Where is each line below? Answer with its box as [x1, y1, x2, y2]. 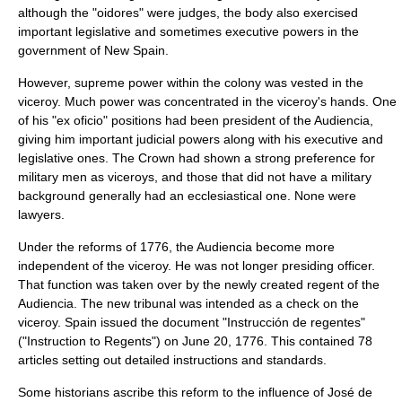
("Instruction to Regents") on [18, 334, 182, 348]
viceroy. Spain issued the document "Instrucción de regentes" [18, 315, 365, 329]
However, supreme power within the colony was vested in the [18, 75, 363, 90]
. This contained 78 [264, 334, 372, 348]
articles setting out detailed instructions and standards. [18, 353, 327, 367]
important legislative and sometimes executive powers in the [18, 24, 359, 39]
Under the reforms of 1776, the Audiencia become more [18, 240, 335, 254]
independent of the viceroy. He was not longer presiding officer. [18, 258, 375, 273]
